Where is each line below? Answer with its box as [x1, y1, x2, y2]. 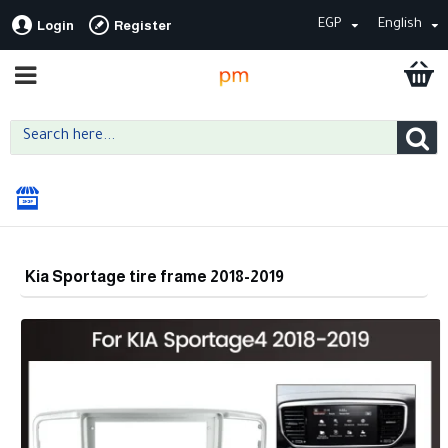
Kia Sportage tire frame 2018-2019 [25, 268, 284, 285]
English [378, 17, 422, 32]
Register [114, 17, 172, 33]
